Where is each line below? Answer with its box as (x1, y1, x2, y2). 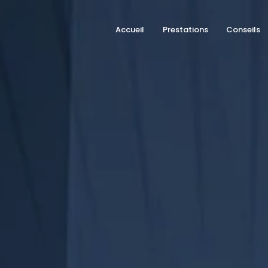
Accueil (115, 24, 144, 35)
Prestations (162, 24, 208, 35)
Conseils (226, 24, 261, 35)
